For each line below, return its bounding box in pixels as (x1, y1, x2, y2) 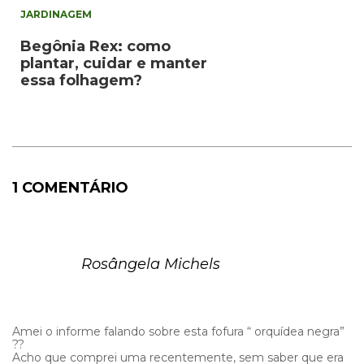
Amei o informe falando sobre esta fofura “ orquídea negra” (12, 323, 344, 339)
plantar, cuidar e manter (20, 54, 207, 72)
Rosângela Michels (81, 254, 220, 273)
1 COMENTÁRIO (12, 178, 128, 197)
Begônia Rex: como (20, 37, 171, 55)
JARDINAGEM (20, 7, 92, 20)
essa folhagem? (20, 71, 142, 89)
